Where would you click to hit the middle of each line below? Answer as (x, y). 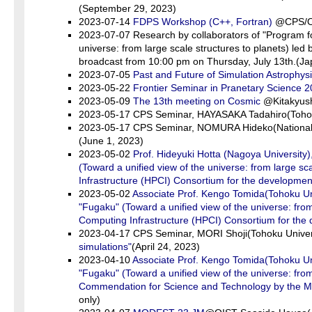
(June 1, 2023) (111, 141)
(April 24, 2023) (166, 247)
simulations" (105, 247)
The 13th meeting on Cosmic (198, 101)
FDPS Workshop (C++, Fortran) (203, 22)
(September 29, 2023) (127, 8)
